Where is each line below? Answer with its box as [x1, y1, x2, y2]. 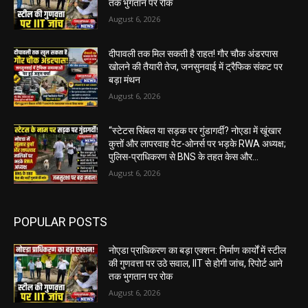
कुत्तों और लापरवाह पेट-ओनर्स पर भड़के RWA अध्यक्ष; [109, 137, 287, 149]
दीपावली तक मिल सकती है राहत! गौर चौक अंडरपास [109, 48, 278, 60]
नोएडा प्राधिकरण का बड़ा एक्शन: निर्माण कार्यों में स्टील [109, 244, 287, 256]
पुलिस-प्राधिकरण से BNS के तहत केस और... [109, 151, 259, 162]
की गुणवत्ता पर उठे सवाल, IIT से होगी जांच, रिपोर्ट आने [109, 257, 283, 269]
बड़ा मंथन [109, 74, 141, 86]
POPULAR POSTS [14, 214, 107, 229]
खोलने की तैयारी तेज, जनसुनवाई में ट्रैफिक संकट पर [109, 61, 283, 73]
